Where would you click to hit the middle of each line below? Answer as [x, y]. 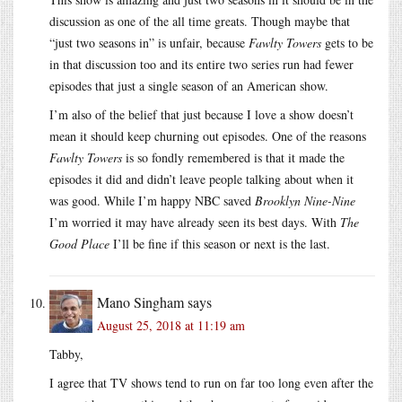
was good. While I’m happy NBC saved [152, 201]
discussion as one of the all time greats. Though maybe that [200, 22]
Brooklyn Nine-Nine [305, 201]
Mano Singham [140, 302]
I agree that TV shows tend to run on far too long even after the [211, 383]
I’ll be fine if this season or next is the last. [220, 244]
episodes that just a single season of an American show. [189, 86]
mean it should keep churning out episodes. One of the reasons [208, 136]
